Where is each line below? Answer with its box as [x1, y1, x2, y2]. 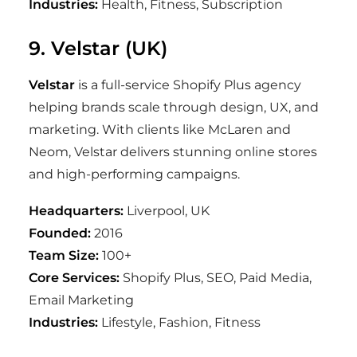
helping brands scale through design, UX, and [29, 100, 319, 115]
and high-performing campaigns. [29, 167, 240, 182]
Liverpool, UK [124, 203, 210, 218]
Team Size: [29, 248, 99, 263]
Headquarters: [29, 203, 124, 218]
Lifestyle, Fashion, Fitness [98, 315, 261, 330]
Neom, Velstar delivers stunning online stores [29, 144, 317, 159]
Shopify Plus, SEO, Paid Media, [120, 270, 312, 285]
